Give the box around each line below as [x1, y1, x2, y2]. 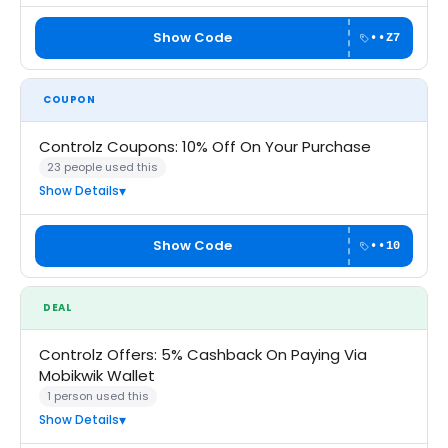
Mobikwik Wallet [39, 365, 155, 386]
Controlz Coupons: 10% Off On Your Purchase [39, 136, 371, 157]
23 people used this [47, 159, 158, 175]
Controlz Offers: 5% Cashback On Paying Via [39, 344, 367, 365]
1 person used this [47, 388, 149, 404]
